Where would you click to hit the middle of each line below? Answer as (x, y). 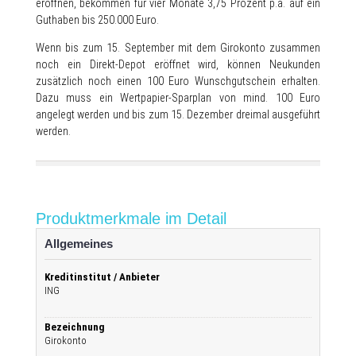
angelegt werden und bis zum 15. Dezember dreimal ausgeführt (178, 114)
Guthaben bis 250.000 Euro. (97, 20)
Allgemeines (79, 244)
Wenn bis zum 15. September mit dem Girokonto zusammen (178, 48)
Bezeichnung (75, 327)
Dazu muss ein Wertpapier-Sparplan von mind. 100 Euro (178, 98)
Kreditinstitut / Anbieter (102, 277)
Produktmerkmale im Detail (131, 219)
